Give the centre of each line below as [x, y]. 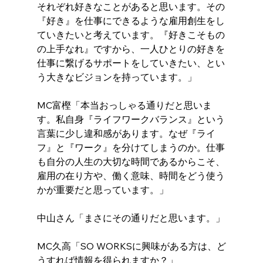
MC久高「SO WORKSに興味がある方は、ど [131, 246]
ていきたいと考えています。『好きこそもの [131, 35]
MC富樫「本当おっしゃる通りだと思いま [124, 105]
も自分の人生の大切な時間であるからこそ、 [131, 162]
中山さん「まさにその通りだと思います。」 [131, 218]
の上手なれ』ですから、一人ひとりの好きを [131, 49]
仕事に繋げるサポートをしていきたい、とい [131, 63]
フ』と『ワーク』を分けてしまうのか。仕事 [131, 148]
